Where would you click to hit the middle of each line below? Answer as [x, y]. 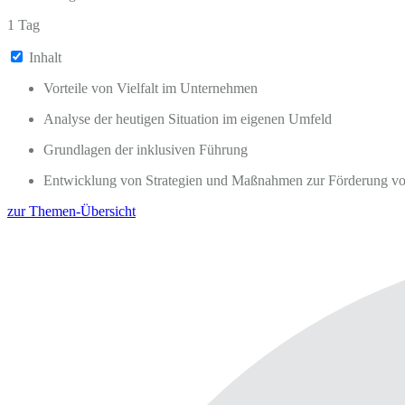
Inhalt [45, 58]
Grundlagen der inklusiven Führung [146, 150]
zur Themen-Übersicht [71, 212]
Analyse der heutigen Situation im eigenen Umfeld [188, 119]
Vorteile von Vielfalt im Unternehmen [151, 89]
